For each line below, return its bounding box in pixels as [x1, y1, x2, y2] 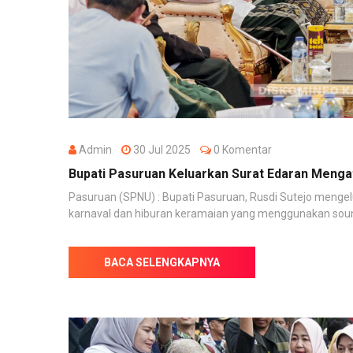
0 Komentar [211, 143, 272, 156]
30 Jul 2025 [131, 143, 200, 156]
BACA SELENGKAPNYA [104, 255, 220, 269]
